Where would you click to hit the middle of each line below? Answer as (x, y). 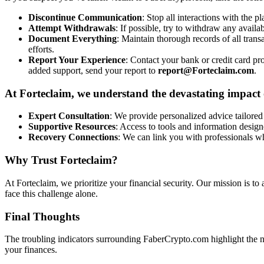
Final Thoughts (42, 216)
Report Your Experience (77, 60)
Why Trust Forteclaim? (61, 160)
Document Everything (72, 39)
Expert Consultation (69, 116)
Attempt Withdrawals (72, 28)
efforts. (41, 49)
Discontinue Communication (85, 17)
